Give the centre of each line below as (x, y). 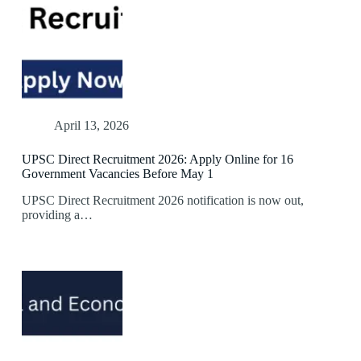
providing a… (57, 215)
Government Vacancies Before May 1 (117, 174)
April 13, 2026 (91, 126)
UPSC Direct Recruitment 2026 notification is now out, (162, 201)
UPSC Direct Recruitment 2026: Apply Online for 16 (157, 160)
